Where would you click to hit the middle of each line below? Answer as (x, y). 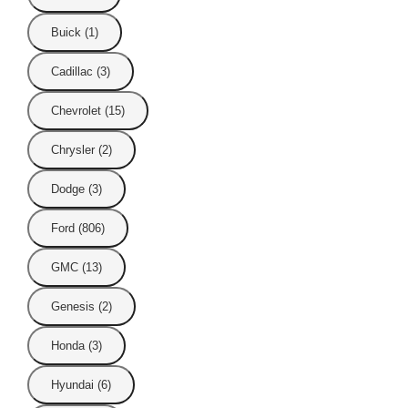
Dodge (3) (76, 189)
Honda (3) (76, 346)
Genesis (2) (82, 307)
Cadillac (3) (81, 72)
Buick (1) (75, 33)
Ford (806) (78, 229)
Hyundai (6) (81, 385)
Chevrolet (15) (88, 111)
